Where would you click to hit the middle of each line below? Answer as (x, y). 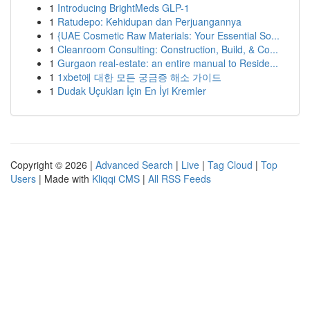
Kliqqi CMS (116, 179)
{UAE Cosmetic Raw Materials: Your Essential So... (168, 35)
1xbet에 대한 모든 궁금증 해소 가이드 (139, 77)
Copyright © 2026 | (53, 165)
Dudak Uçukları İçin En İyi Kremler (132, 91)
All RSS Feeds (180, 179)
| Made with (64, 179)
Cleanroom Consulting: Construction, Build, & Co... (168, 49)
